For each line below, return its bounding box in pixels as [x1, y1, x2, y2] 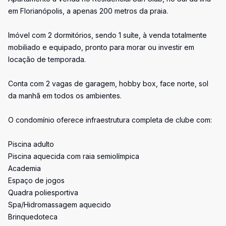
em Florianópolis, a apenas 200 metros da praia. [8, 7, 168, 15]
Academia [8, 164, 41, 173]
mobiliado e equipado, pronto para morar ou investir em [8, 43, 194, 51]
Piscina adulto [8, 140, 54, 148]
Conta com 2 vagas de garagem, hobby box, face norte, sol [8, 79, 208, 88]
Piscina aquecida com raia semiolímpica [8, 152, 139, 160]
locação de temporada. [8, 55, 86, 64]
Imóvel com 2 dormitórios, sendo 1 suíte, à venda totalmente [8, 31, 207, 39]
